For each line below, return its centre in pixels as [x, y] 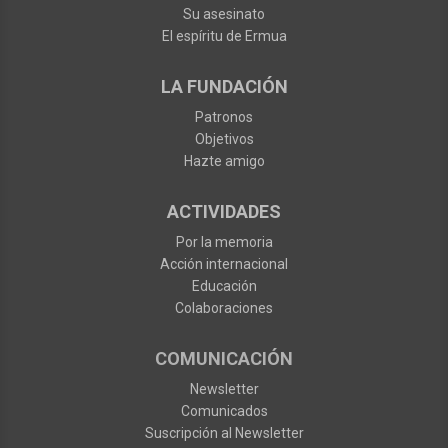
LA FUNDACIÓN [224, 87]
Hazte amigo [224, 161]
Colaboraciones [224, 308]
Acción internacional [224, 264]
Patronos [224, 117]
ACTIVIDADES [224, 212]
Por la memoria [224, 242]
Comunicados [224, 411]
